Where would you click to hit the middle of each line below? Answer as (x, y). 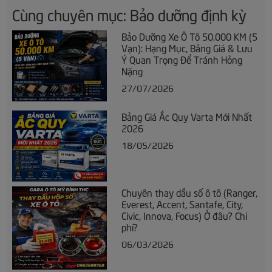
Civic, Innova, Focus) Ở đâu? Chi (184, 215)
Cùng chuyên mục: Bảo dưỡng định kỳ (129, 14)
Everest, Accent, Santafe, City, (182, 204)
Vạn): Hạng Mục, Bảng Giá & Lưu (187, 48)
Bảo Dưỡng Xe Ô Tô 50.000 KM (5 (189, 36)
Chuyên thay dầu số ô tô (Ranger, (189, 192)
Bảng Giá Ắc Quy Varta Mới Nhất (187, 116)
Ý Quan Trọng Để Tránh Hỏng (182, 59)
